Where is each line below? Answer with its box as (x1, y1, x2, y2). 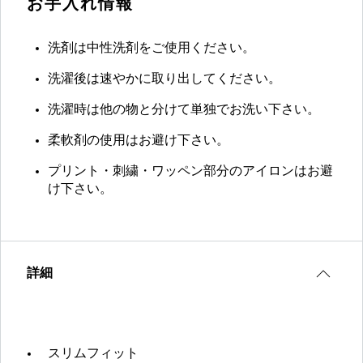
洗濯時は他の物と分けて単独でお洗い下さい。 (48, 104, 320, 117)
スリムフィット (48, 348, 139, 361)
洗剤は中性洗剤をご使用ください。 (48, 42, 255, 56)
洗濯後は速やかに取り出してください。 (48, 73, 281, 87)
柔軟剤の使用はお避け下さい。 (48, 135, 229, 148)
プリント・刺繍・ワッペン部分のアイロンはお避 (48, 165, 333, 179)
